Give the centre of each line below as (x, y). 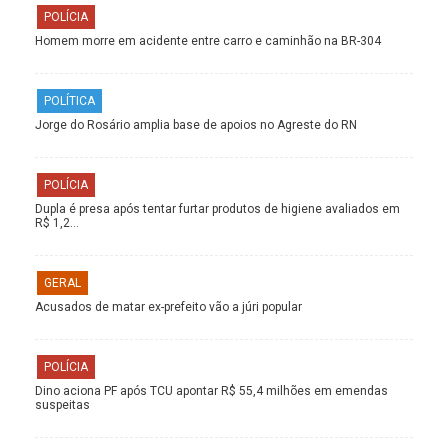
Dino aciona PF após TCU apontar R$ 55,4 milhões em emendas (211, 390)
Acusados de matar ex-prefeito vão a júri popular (168, 306)
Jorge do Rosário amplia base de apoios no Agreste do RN (196, 124)
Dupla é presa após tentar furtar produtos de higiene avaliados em (217, 208)
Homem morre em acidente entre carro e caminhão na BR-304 (208, 40)
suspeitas (62, 404)
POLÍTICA (69, 100)
